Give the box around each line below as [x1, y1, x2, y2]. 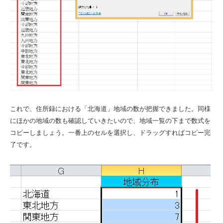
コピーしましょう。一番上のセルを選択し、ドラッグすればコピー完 [10, 129, 211, 136]
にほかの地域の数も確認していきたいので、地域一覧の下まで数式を [10, 117, 211, 124]
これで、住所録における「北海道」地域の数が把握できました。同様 [10, 106, 211, 112]
